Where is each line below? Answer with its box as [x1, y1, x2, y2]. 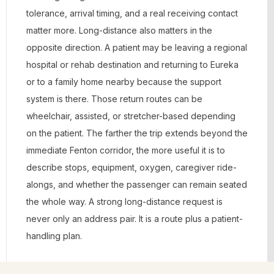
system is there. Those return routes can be [26, 94, 202, 104]
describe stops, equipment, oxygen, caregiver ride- [26, 162, 237, 172]
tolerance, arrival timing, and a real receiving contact [26, 8, 238, 18]
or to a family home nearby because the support [26, 76, 221, 87]
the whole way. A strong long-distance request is [26, 196, 223, 207]
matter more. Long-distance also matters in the [26, 25, 212, 35]
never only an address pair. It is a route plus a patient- [26, 213, 243, 224]
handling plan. [26, 231, 82, 241]
